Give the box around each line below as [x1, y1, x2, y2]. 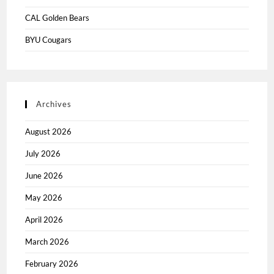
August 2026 [25, 127, 72, 137]
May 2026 [25, 193, 63, 203]
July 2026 [25, 149, 61, 159]
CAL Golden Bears [25, 13, 90, 23]
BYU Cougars [25, 35, 72, 45]
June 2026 [25, 171, 64, 181]
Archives [36, 99, 72, 109]
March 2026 [25, 237, 70, 247]
